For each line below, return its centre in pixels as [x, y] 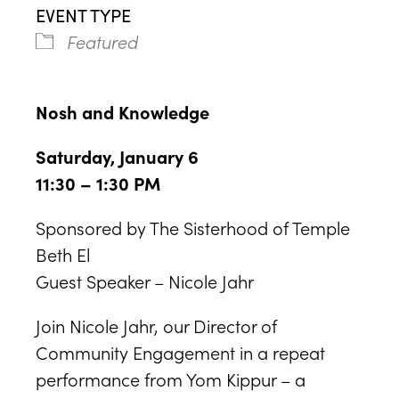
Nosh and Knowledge [122, 111]
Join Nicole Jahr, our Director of [156, 325]
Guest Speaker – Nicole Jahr [145, 281]
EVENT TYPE [83, 14]
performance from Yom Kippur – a [171, 379]
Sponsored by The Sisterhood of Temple [193, 227]
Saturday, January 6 [117, 156]
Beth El [63, 254]
